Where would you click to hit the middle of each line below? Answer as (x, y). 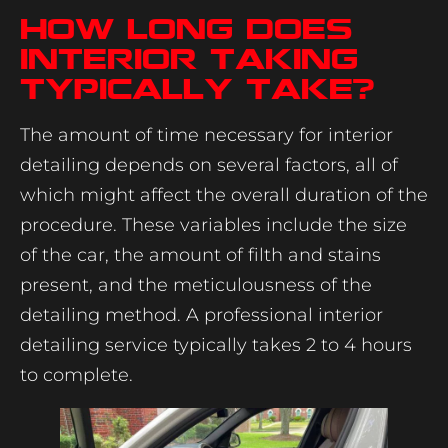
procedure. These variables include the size (213, 224)
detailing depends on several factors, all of (209, 164)
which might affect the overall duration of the (224, 194)
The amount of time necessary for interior (206, 134)
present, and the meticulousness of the (196, 284)
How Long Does (186, 28)
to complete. (76, 374)
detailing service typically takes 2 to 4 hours (216, 344)
